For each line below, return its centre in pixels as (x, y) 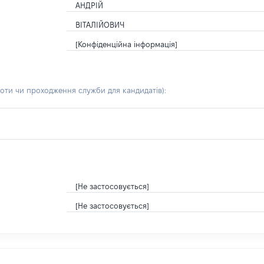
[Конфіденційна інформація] (127, 44)
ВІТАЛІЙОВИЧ (100, 25)
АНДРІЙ (90, 5)
